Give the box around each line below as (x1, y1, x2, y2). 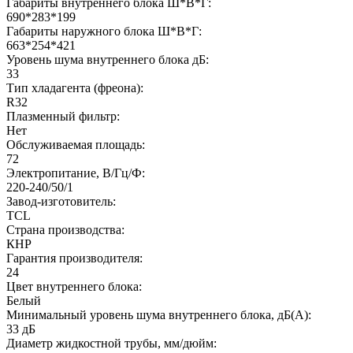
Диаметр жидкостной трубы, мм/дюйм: (6, 336, 217, 350)
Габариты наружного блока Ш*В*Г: (6, 24, 202, 38)
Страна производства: (6, 222, 124, 236)
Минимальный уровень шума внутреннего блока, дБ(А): (6, 307, 311, 321)
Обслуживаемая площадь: (6, 137, 145, 151)
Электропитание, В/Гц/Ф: (6, 165, 145, 180)
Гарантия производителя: (6, 251, 143, 265)
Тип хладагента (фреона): (6, 80, 143, 95)
